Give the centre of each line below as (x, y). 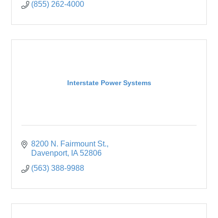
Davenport (49, 153)
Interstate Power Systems (109, 82)
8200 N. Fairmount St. (69, 144)
